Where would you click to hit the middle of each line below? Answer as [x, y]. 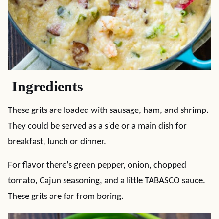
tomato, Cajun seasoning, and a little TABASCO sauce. [107, 181]
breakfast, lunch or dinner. [57, 142]
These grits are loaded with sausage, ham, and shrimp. [108, 111]
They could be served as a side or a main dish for [97, 126]
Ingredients [45, 86]
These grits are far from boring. [66, 197]
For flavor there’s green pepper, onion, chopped [97, 165]
